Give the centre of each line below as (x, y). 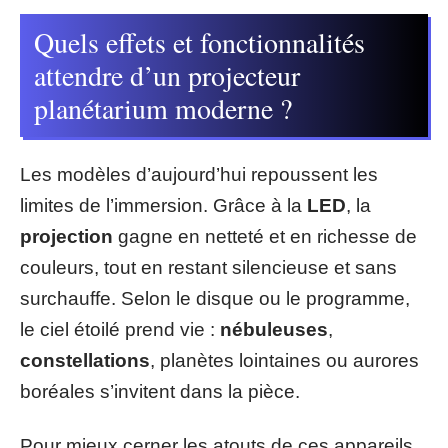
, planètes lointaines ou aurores (284, 360)
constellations (85, 360)
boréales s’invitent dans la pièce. (160, 391)
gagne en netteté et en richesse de (265, 236)
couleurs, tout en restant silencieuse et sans (208, 267)
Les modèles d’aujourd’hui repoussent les (199, 174)
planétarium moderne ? (163, 107)
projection (66, 236)
